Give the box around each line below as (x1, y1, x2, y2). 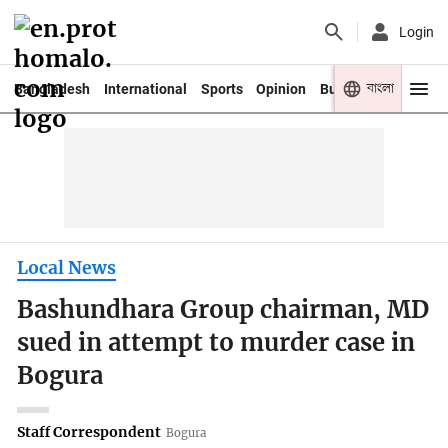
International (103, 80, 187, 97)
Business (320, 80, 379, 97)
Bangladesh (13, 80, 90, 97)
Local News (17, 256, 117, 279)
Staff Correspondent (17, 422, 162, 441)
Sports (200, 80, 243, 97)
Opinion (256, 80, 307, 97)
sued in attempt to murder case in (17, 328, 416, 359)
